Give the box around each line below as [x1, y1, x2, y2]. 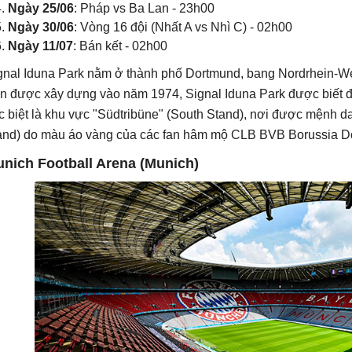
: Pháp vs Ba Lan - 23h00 [74, 2, 214, 15]
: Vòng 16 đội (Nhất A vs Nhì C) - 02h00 [74, 20, 292, 34]
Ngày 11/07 [8, 39, 73, 53]
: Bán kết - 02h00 [73, 39, 167, 53]
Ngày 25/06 [8, 2, 74, 15]
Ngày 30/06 [8, 20, 74, 34]
